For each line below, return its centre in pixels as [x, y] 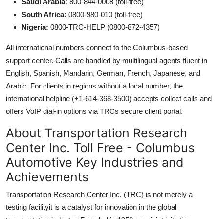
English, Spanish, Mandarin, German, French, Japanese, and [103, 73]
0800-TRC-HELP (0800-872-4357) [104, 27]
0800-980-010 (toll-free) [105, 14]
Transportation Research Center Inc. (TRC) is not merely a [99, 194]
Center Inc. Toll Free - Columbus [100, 147]
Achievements [47, 177]
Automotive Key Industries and [95, 162]
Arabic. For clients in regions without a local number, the [94, 86]
